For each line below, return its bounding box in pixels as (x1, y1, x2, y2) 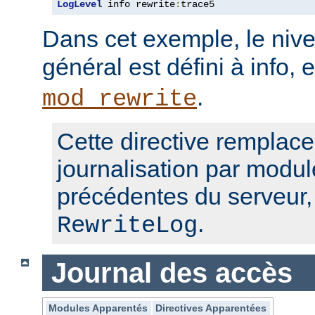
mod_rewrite (42, 85, 197, 112)
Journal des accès (51, 257, 292, 288)
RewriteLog (57, 212, 198, 239)
